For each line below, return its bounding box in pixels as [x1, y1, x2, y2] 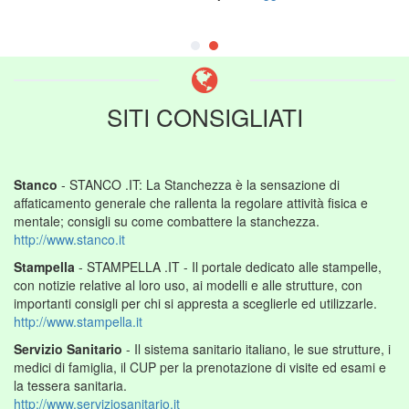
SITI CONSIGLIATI [106, 99, 303, 133]
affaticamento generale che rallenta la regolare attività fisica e [14, 193, 368, 212]
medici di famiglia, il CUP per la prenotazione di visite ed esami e [14, 357, 386, 376]
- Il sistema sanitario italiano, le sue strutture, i [122, 339, 391, 358]
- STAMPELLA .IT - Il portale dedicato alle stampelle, [75, 257, 382, 276]
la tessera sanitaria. [14, 375, 127, 394]
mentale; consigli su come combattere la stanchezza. [14, 211, 320, 230]
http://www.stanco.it [14, 229, 125, 248]
